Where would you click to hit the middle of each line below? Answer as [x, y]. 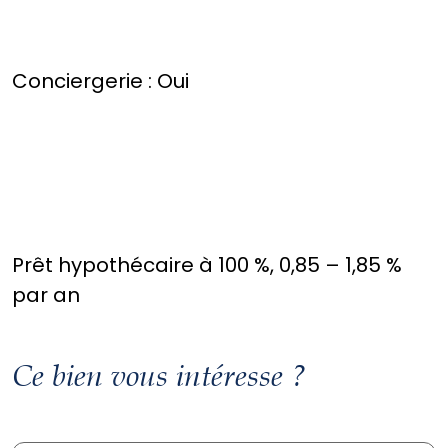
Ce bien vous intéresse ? [159, 376]
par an [46, 295]
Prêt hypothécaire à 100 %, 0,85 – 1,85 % [207, 265]
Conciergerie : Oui [100, 81]
